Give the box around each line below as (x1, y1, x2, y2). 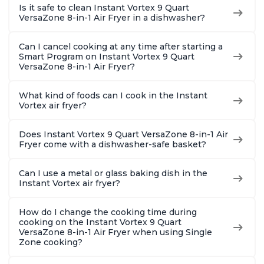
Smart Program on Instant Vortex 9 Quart (19, 51, 194, 62)
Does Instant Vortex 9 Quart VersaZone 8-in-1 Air (19, 128, 228, 140)
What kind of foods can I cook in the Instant (19, 90, 207, 101)
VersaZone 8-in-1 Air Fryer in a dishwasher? (19, 12, 205, 23)
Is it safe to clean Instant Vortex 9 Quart (19, 2, 189, 13)
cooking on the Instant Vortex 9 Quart (19, 216, 181, 227)
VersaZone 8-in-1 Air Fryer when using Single (19, 226, 212, 237)
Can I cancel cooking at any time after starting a (19, 41, 223, 52)
